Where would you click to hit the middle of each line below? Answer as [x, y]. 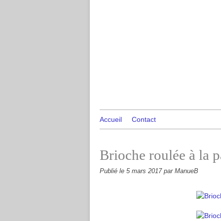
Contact [144, 119]
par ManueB [181, 171]
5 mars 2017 [145, 171]
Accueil [111, 119]
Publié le [113, 171]
